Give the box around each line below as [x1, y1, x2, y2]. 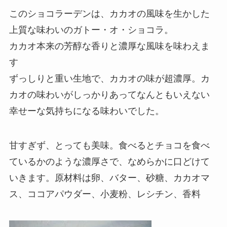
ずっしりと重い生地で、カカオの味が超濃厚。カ [9, 73, 210, 84]
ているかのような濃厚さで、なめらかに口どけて [9, 156, 210, 167]
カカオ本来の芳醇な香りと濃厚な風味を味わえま [9, 41, 210, 52]
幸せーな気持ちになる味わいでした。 [9, 106, 164, 117]
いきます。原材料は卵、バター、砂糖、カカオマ [9, 172, 210, 183]
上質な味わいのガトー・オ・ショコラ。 [9, 25, 173, 35]
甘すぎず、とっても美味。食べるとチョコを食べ [9, 140, 210, 150]
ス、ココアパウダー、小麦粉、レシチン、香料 [9, 188, 201, 199]
